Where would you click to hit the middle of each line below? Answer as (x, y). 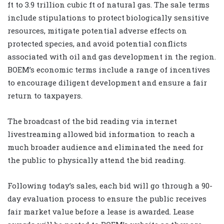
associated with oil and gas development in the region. (112, 56)
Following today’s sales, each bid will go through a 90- (110, 185)
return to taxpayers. (45, 95)
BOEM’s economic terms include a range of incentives (109, 69)
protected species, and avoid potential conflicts (97, 43)
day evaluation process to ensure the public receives (107, 198)
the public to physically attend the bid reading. (96, 160)
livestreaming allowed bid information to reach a (101, 134)
